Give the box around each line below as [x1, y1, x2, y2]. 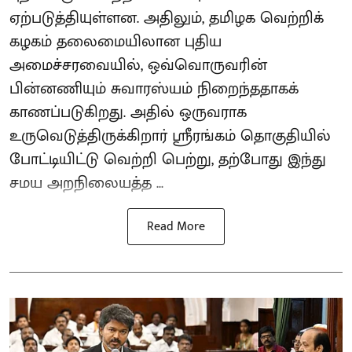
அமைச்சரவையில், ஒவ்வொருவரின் [9, 52, 267, 79]
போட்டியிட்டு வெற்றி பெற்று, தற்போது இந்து [9, 146, 326, 173]
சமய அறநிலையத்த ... [9, 170, 163, 196]
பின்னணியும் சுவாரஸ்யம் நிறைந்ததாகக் [9, 75, 299, 102]
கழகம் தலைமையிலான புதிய [9, 28, 222, 55]
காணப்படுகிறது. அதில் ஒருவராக [9, 99, 247, 126]
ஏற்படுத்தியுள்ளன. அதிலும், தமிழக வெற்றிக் [9, 5, 324, 31]
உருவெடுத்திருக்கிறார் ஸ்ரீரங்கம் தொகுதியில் [9, 123, 331, 149]
